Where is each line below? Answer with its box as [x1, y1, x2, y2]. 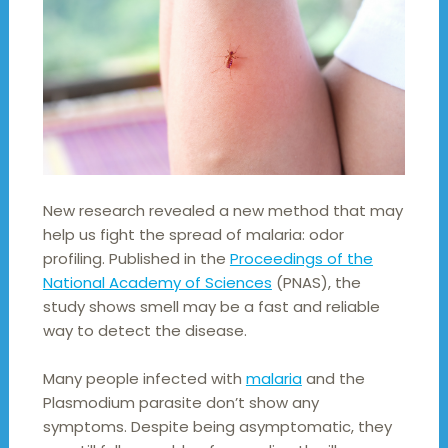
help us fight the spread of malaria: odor [42, 224, 344, 246]
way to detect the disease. [42, 320, 247, 342]
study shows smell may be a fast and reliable [42, 296, 380, 318]
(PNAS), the [271, 272, 361, 294]
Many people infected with [42, 368, 246, 390]
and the [301, 368, 365, 390]
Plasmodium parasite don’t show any [42, 392, 319, 414]
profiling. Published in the [42, 248, 230, 270]
